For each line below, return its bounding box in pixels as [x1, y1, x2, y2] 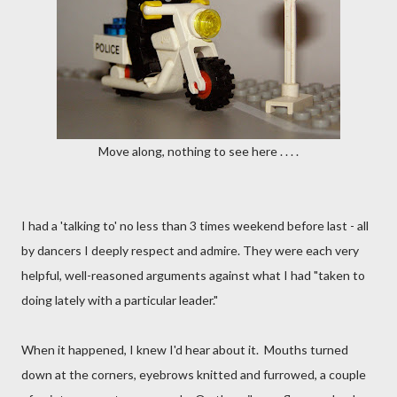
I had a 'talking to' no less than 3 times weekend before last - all [21, 218, 369, 233]
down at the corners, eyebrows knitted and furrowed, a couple [21, 367, 366, 382]
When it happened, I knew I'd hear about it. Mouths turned [21, 342, 348, 357]
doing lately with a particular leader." [21, 292, 218, 307]
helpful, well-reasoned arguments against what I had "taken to [21, 268, 365, 283]
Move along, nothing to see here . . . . [98, 144, 299, 159]
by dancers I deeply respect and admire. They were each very [21, 243, 359, 258]
